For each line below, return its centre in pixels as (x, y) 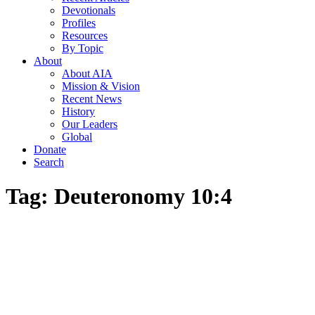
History (78, 111)
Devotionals (89, 10)
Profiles (79, 22)
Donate (50, 149)
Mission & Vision (101, 86)
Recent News (92, 98)
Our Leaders (90, 124)
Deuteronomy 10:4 (143, 197)
